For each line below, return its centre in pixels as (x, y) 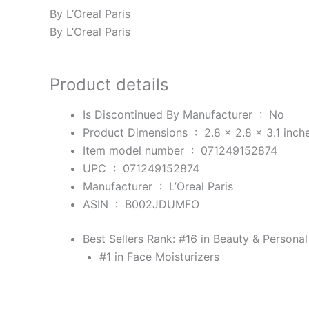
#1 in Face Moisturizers (159, 256)
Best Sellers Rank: (131, 238)
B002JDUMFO (162, 204)
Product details (109, 84)
